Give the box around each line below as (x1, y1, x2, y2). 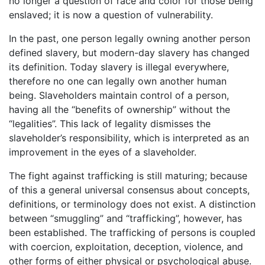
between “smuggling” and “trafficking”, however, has (9, 212, 242, 224)
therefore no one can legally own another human (9, 75, 227, 87)
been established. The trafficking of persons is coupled (9, 226, 256, 238)
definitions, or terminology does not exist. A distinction (9, 198, 256, 210)
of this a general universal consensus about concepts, (9, 183, 250, 196)
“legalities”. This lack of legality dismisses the (9, 117, 211, 130)
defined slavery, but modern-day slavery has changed (9, 46, 250, 59)
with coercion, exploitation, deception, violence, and (9, 240, 243, 253)
